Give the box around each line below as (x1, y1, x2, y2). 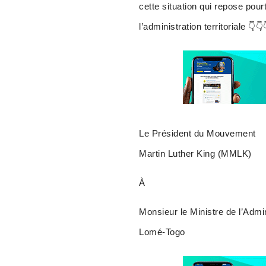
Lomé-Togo (139, 227, 185, 237)
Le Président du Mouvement (139, 128, 256, 139)
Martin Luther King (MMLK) (139, 148, 252, 159)
